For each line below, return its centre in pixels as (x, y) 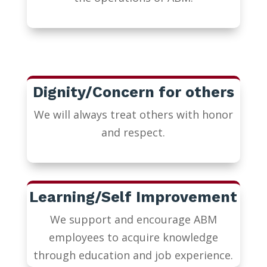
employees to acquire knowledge (133, 237)
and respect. (133, 133)
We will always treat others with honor (133, 115)
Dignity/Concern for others (133, 92)
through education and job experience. (133, 255)
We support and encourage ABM (133, 220)
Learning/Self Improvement (133, 197)
